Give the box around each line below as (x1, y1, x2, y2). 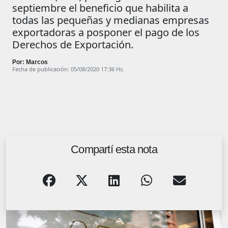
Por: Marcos (12, 58, 48, 66)
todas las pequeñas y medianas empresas (12, 13, 209, 27)
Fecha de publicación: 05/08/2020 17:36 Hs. (12, 65, 124, 73)
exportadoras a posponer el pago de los (12, 25, 199, 39)
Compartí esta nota (71, 142, 157, 156)
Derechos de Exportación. (12, 37, 133, 51)
